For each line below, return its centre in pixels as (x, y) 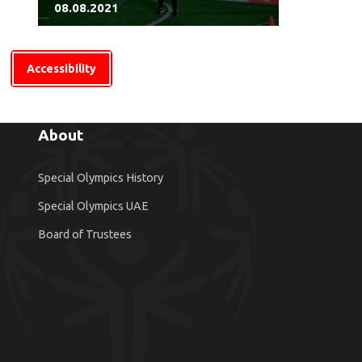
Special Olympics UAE (93, 206)
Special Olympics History (101, 178)
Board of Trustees (85, 235)
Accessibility (61, 69)
